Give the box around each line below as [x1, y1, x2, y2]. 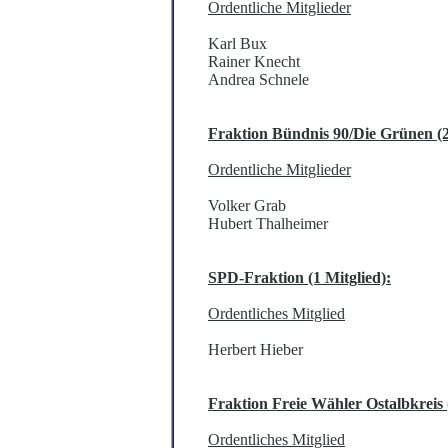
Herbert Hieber [208, 341, 303, 359]
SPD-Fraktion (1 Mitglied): [208, 269, 391, 287]
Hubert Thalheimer [208, 215, 328, 233]
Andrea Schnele [208, 71, 309, 89]
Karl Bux [208, 35, 267, 53]
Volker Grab [208, 197, 286, 215]
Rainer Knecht [208, 53, 300, 71]
